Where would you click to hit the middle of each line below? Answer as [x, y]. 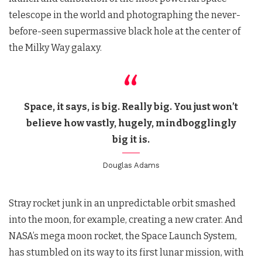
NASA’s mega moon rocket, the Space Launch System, [123, 236]
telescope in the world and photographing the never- [125, 15]
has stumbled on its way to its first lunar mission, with [126, 253]
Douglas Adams [131, 166]
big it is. [131, 139]
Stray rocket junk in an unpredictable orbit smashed [122, 204]
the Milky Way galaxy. [55, 47]
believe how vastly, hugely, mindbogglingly [131, 123]
